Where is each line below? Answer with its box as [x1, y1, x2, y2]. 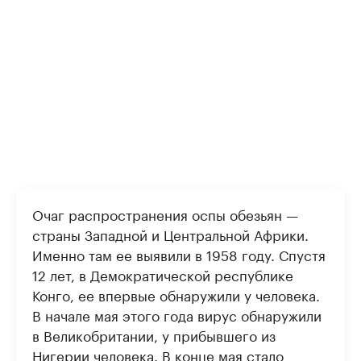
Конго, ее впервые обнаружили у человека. [32, 284, 320, 305]
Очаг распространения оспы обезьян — [32, 203, 298, 225]
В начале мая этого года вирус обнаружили [32, 304, 322, 326]
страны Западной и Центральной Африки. [32, 223, 309, 245]
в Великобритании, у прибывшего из [32, 324, 276, 346]
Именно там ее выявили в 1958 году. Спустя [32, 243, 326, 265]
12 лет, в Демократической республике [32, 263, 293, 285]
